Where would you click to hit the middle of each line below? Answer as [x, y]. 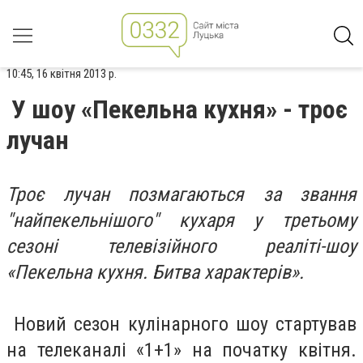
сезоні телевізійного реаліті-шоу [181, 246]
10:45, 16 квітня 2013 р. [62, 74]
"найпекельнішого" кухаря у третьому [181, 220]
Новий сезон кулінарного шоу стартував [181, 324]
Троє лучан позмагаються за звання [181, 194]
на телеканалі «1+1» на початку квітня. [181, 350]
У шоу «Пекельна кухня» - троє [179, 109]
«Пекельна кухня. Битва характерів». [155, 272]
